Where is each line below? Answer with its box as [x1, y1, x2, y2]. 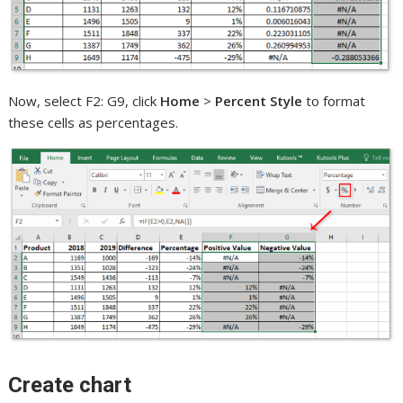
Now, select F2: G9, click [8, 91, 161, 110]
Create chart [8, 372, 132, 398]
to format [302, 91, 366, 110]
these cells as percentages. [8, 112, 179, 131]
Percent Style [215, 91, 303, 110]
